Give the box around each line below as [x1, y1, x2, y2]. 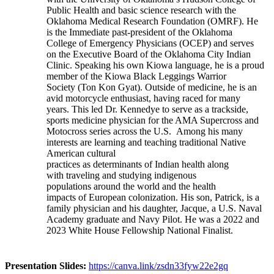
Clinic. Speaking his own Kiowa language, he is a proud [46, 59, 264, 70]
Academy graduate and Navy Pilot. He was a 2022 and [46, 213, 259, 224]
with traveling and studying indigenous [46, 169, 196, 180]
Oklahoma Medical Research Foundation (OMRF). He [46, 15, 258, 26]
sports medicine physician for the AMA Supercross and [46, 114, 259, 125]
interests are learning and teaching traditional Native [46, 136, 246, 147]
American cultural [46, 147, 116, 158]
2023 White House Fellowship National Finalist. [46, 224, 233, 235]
